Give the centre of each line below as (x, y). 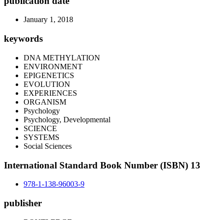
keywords (23, 39)
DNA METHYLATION (62, 57)
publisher (23, 203)
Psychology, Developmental (67, 119)
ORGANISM (45, 102)
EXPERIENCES (50, 93)
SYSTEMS (41, 137)
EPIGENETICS (49, 75)
